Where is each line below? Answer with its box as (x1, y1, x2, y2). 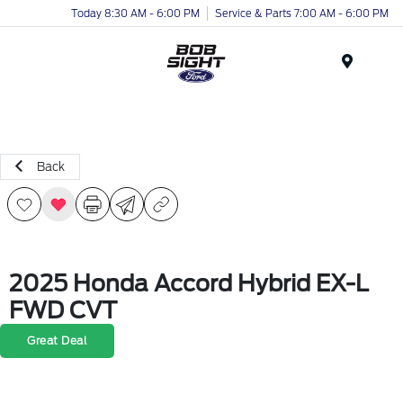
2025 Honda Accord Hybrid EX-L (9, 270, 369, 297)
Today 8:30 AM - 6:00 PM (71, 6, 200, 20)
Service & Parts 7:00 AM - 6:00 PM (215, 6, 389, 20)
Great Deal (27, 334, 87, 347)
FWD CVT (9, 297, 117, 324)
